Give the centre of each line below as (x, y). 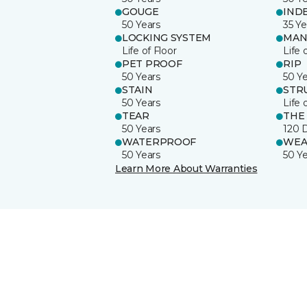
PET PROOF (152, 63)
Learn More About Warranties (186, 168)
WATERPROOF (159, 142)
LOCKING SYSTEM (167, 37)
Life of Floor (149, 50)
